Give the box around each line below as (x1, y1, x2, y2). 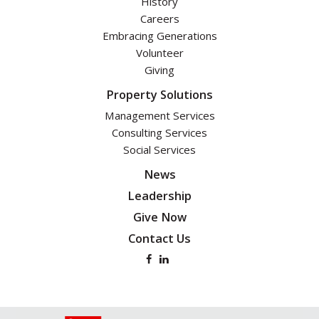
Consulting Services (112, 125, 207, 140)
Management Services (104, 108, 215, 123)
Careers (140, 11, 179, 26)
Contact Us (128, 231, 191, 247)
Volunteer (135, 46, 184, 61)
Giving (145, 63, 174, 78)
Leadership (127, 188, 192, 204)
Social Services (123, 142, 196, 157)
